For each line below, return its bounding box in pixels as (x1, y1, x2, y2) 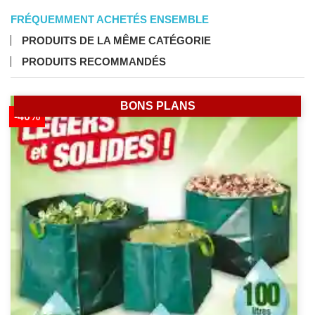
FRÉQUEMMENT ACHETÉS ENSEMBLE (11, 13, 209, 26)
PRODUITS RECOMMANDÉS (22, 56, 166, 68)
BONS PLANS (120, 100, 195, 112)
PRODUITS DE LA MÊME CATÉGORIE (22, 34, 211, 47)
